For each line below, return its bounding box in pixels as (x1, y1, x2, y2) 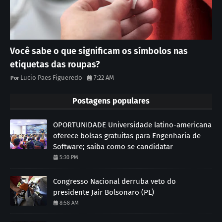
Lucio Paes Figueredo (20, 73, 82, 81)
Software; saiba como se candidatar (53, 142, 173, 151)
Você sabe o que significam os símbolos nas (10, 45, 188, 56)
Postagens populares (72, 96, 150, 106)
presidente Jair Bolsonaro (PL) (53, 187, 154, 197)
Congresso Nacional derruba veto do (53, 176, 176, 186)
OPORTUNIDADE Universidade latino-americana (53, 120, 212, 129)
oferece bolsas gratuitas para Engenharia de (53, 131, 201, 140)
